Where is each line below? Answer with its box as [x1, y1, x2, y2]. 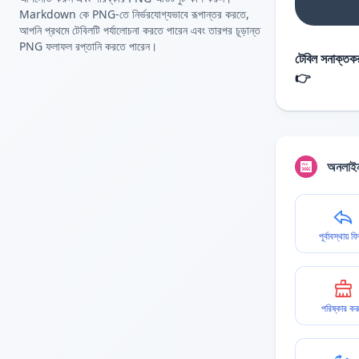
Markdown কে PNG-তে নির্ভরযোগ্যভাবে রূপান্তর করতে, [19, 6, 249, 22]
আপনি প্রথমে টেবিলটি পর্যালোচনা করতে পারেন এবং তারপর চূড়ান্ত [19, 22, 260, 38]
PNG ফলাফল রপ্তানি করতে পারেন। [19, 38, 157, 54]
